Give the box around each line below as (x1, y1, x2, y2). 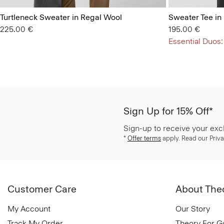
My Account (7, 204, 50, 213)
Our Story (175, 204, 210, 213)
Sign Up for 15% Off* (123, 105, 213, 117)
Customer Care (7, 183, 76, 195)
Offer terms (127, 134, 161, 142)
